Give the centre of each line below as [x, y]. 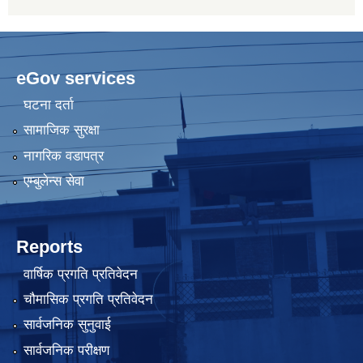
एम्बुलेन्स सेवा [53, 181]
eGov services [76, 78]
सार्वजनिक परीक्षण [66, 350]
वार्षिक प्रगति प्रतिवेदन [80, 274]
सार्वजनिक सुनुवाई [67, 325]
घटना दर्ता [48, 105]
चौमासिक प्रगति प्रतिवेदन [88, 300]
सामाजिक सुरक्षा [61, 130]
